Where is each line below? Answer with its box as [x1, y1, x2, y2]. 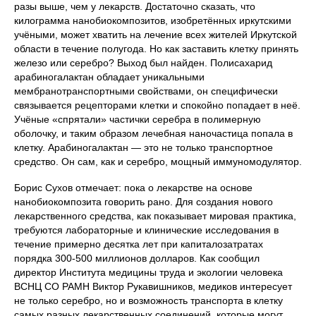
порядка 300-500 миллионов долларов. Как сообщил [14, 253, 260, 265]
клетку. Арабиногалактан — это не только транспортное [14, 142, 273, 154]
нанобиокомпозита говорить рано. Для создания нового [14, 196, 273, 208]
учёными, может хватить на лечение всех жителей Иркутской [14, 29, 297, 41]
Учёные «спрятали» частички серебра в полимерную [14, 114, 261, 126]
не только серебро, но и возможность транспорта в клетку [14, 295, 283, 307]
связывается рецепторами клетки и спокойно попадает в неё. [14, 99, 300, 111]
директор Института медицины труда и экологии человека [14, 267, 283, 279]
